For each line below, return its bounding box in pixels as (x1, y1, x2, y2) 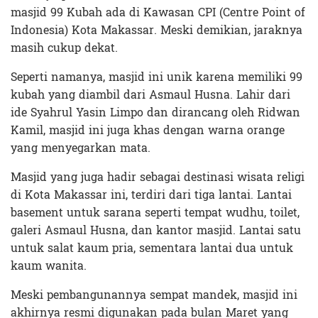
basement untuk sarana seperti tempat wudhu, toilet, (11, 202, 300, 224)
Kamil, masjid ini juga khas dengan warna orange (11, 120, 285, 141)
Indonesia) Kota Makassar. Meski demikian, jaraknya (11, 20, 302, 41)
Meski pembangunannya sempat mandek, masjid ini (11, 285, 297, 306)
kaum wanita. (11, 256, 87, 277)
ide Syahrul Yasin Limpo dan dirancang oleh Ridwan (11, 102, 300, 124)
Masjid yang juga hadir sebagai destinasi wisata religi (11, 167, 305, 188)
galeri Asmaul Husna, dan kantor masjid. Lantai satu (11, 220, 301, 241)
